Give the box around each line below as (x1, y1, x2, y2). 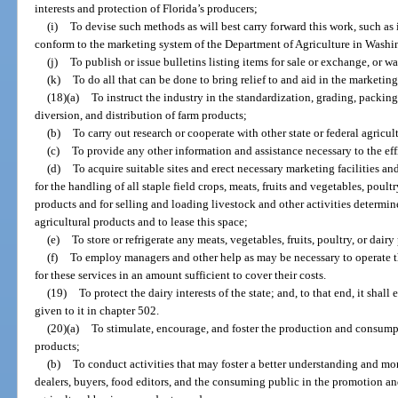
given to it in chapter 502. (35, 304, 160, 318)
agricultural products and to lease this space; (35, 215, 249, 229)
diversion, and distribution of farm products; (35, 108, 248, 123)
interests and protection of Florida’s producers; (35, 2, 259, 16)
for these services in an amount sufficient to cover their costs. (35, 268, 327, 283)
